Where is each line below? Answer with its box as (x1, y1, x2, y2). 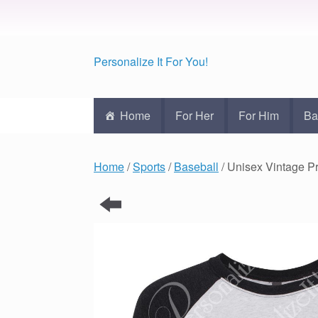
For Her (175, 107, 214, 124)
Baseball (174, 158, 219, 175)
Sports (133, 158, 165, 175)
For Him (238, 107, 279, 124)
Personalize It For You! (94, 53, 208, 70)
